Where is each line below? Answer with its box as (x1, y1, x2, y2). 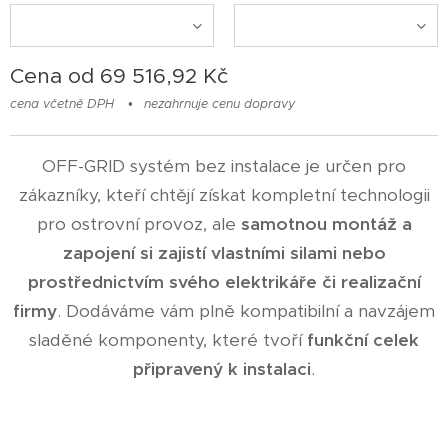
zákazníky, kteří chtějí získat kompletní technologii (18, 183, 430, 206)
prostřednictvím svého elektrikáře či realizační (27, 270, 421, 293)
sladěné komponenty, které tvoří (29, 328, 307, 351)
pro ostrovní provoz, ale (36, 212, 241, 235)
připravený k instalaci (133, 357, 311, 380)
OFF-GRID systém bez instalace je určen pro (42, 154, 406, 177)
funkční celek (307, 328, 419, 351)
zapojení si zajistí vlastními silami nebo (62, 241, 386, 264)
